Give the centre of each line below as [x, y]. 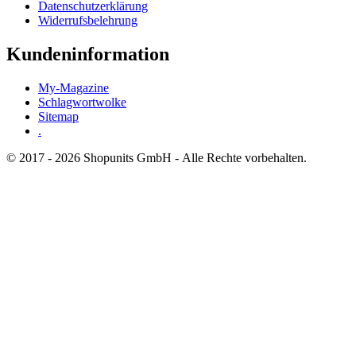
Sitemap [58, 116]
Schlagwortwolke [82, 102]
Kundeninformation [88, 54]
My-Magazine [74, 87]
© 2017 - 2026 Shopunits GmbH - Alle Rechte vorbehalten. [157, 157]
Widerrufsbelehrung [88, 21]
